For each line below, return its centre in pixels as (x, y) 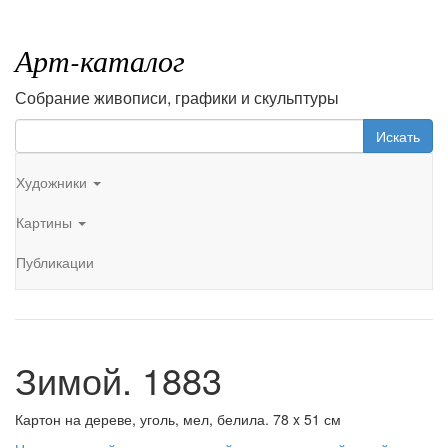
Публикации (55, 261)
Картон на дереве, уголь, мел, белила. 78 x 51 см (178, 419)
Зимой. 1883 (118, 379)
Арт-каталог (100, 60)
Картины (46, 221)
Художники (53, 181)
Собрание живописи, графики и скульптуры (177, 97)
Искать (398, 136)
